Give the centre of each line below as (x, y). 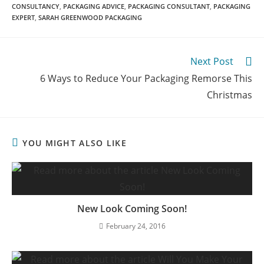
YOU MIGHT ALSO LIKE (75, 143)
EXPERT (23, 17)
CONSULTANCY (36, 6)
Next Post (212, 61)
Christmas (230, 95)
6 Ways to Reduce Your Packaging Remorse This (146, 78)
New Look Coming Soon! (132, 208)
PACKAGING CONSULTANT (169, 6)
